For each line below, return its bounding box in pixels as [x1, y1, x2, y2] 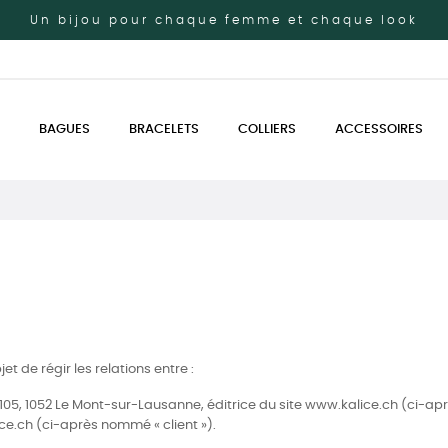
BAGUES [39, 123, 90, 136]
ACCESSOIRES [335, 123, 423, 136]
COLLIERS [238, 123, 296, 136]
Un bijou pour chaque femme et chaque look [30, 14, 418, 26]
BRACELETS [129, 123, 199, 136]
